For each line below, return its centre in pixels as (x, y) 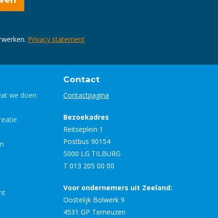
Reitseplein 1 (83, 129)
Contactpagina (86, 95)
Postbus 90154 (87, 141)
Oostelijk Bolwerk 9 (94, 200)
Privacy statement (56, 39)
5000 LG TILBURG (92, 153)
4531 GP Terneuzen (94, 212)
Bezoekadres (86, 117)
